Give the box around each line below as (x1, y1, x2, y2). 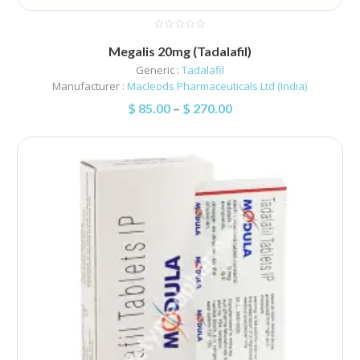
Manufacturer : (52, 79, 128, 94)
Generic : (135, 63, 182, 78)
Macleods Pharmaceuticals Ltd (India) (127, 79, 308, 94)
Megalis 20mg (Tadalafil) (108, 43, 252, 59)
